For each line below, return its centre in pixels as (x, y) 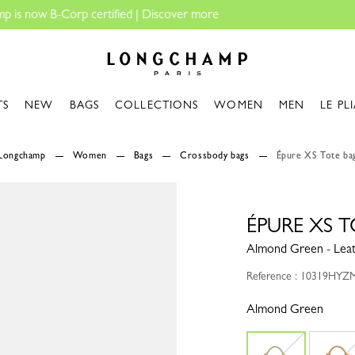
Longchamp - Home (148, 43)
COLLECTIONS (157, 105)
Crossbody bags (215, 155)
